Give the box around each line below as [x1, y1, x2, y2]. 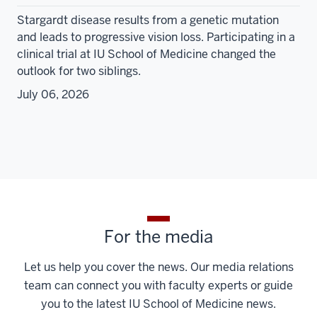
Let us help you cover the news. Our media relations [23, 260, 294, 275]
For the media [104, 226, 213, 248]
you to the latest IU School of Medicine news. [41, 296, 276, 312]
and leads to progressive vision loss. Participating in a [17, 30, 295, 45]
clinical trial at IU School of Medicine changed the [17, 47, 276, 62]
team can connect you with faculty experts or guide [24, 278, 293, 294]
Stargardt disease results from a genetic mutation [17, 13, 279, 28]
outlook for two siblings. [17, 64, 141, 79]
